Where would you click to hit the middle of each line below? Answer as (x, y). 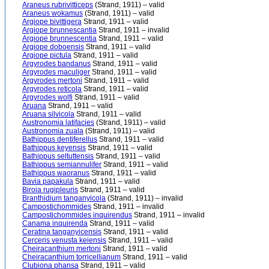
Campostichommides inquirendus (77, 215)
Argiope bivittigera (52, 22)
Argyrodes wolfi (47, 97)
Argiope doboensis (53, 47)
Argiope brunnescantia (59, 30)
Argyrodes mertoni (52, 80)
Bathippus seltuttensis (58, 156)
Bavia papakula (48, 181)
